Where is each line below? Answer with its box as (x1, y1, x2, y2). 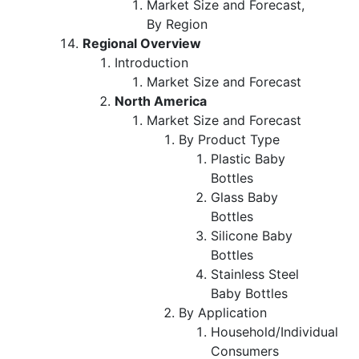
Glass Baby (211, 188, 278, 205)
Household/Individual (211, 323, 338, 340)
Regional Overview (83, 34, 201, 51)
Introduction (115, 54, 188, 71)
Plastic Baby (211, 150, 285, 167)
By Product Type (179, 131, 280, 147)
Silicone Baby (211, 227, 292, 244)
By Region (147, 15, 208, 32)
